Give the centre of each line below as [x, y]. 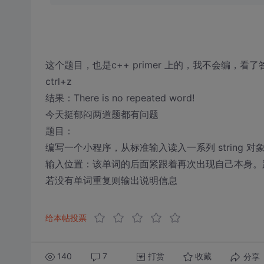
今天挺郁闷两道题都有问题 [102, 114]
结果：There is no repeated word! [120, 98]
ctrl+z [58, 81]
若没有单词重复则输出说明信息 [111, 180]
